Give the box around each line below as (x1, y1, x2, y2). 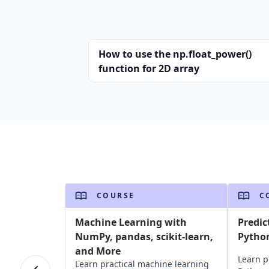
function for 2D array (98, 62, 199, 75)
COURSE (96, 190, 135, 201)
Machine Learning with (74, 216, 187, 229)
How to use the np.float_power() (98, 47, 252, 61)
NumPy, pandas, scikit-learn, (74, 230, 213, 243)
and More (74, 244, 121, 258)
